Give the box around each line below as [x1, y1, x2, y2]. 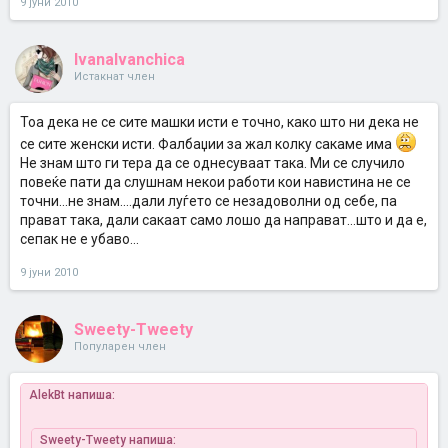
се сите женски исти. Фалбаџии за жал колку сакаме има [20, 136, 395, 152]
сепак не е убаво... [20, 231, 139, 247]
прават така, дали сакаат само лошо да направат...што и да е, [20, 212, 427, 228]
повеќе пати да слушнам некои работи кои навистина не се [20, 174, 411, 190]
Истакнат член [74, 70, 155, 83]
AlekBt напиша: [29, 388, 115, 402]
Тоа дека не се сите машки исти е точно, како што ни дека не [20, 114, 419, 130]
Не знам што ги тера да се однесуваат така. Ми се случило [20, 155, 405, 171]
